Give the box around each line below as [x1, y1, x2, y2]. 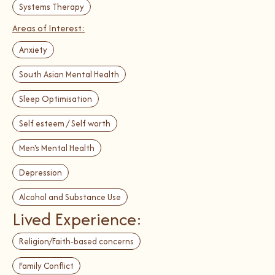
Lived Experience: [12, 207, 142, 231]
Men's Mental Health [19, 142, 95, 154]
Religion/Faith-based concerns [19, 235, 134, 247]
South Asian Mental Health [19, 68, 119, 80]
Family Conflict [19, 260, 74, 272]
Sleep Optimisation [19, 93, 92, 105]
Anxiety [19, 44, 47, 56]
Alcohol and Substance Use [19, 191, 121, 203]
